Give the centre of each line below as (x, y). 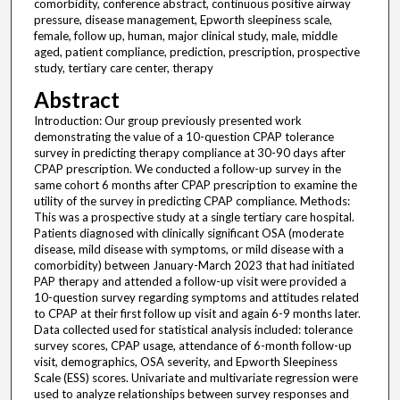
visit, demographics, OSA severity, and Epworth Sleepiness (185, 362)
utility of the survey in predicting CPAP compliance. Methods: (192, 201)
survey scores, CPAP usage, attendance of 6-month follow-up (192, 346)
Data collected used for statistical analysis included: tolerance (193, 330)
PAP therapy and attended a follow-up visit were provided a (190, 282)
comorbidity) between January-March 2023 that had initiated (194, 266)
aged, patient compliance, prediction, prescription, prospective (196, 52)
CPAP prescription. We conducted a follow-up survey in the (187, 169)
